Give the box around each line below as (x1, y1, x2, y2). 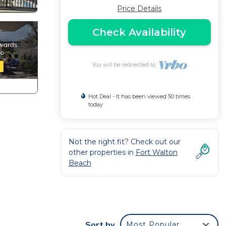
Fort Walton (135, 148, 178, 157)
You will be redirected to (91, 61, 158, 68)
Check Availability (92, 26, 187, 38)
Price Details (117, 4, 162, 13)
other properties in (68, 148, 136, 157)
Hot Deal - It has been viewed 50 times (88, 93, 190, 100)
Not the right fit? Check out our (68, 137, 181, 146)
